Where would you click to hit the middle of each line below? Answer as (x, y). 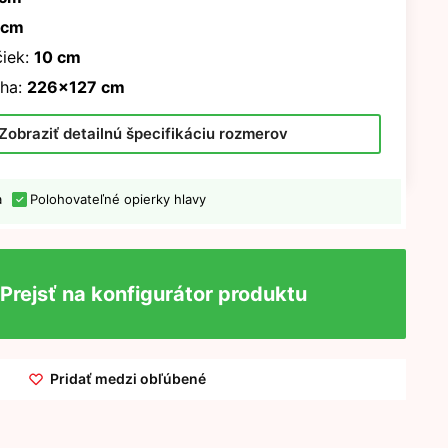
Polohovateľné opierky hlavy (117, 199)
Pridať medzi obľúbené (128, 378)
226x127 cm (75, 87)
